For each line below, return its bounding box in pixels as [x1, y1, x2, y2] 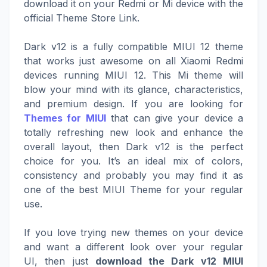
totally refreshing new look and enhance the [24, 126, 243, 138]
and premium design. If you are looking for [24, 98, 243, 110]
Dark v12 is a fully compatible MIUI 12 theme [24, 41, 243, 52]
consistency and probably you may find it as [24, 169, 243, 181]
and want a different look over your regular [24, 241, 243, 253]
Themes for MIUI [24, 112, 106, 124]
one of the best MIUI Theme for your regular [24, 184, 243, 195]
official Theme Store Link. [24, 12, 139, 24]
